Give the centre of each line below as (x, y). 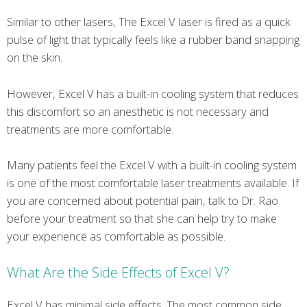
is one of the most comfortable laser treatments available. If (153, 182)
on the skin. (35, 58)
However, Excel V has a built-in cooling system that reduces (153, 93)
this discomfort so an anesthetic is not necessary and (138, 111)
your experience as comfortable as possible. (116, 236)
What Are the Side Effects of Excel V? (118, 273)
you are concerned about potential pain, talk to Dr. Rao (143, 200)
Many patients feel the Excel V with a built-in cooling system (152, 164)
